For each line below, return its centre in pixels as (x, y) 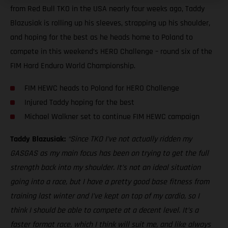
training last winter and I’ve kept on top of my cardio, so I (105, 196)
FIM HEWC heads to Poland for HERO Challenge (102, 88)
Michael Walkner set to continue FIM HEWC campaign (112, 117)
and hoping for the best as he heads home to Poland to (102, 37)
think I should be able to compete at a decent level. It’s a (104, 210)
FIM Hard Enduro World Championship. (73, 66)
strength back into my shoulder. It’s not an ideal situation (105, 167)
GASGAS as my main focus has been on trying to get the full (109, 153)
